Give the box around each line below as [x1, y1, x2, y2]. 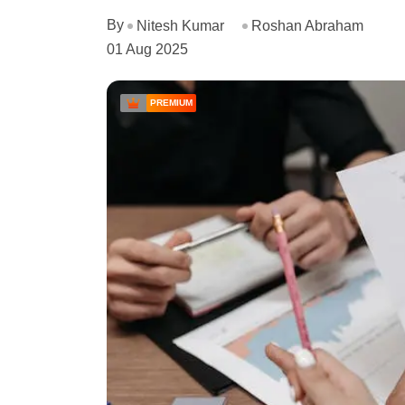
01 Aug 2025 [107, 41, 188, 57]
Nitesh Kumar [137, 17, 224, 33]
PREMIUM [150, 97, 193, 108]
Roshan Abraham [251, 17, 363, 33]
